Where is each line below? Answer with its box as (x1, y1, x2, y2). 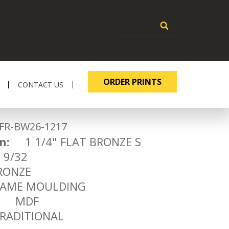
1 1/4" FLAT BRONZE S (10, 134, 141, 149)
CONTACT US (18, 80, 63, 89)
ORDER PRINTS (103, 76, 162, 87)
